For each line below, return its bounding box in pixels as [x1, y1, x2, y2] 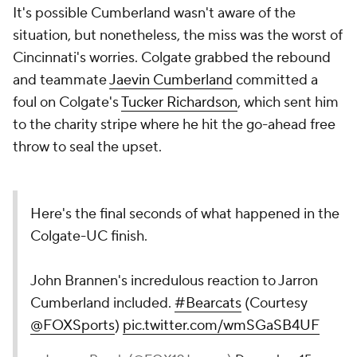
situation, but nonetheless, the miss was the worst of [13, 26, 343, 45]
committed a [233, 71, 318, 89]
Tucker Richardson [121, 93, 237, 112]
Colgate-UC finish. [30, 227, 147, 245]
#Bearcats [175, 294, 241, 312]
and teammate [13, 71, 109, 89]
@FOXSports [30, 316, 115, 335]
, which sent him [237, 93, 339, 112]
